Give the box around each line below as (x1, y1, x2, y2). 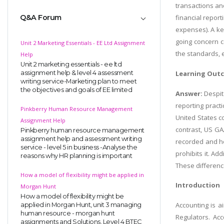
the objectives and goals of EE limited (20, 85, 132, 93)
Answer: (175, 88, 204, 98)
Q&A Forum (20, 13, 61, 22)
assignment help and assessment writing (20, 134, 141, 142)
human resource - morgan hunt (20, 209, 114, 217)
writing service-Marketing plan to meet (20, 77, 136, 85)
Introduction (175, 180, 220, 190)
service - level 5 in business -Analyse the (20, 143, 137, 151)
